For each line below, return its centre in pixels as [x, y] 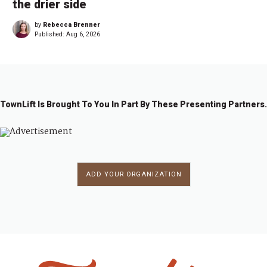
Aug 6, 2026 [83, 34]
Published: [50, 34]
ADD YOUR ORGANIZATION [133, 174]
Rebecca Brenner [72, 24]
